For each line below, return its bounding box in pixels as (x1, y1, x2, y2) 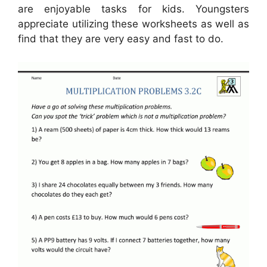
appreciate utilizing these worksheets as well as (18, 18, 249, 30)
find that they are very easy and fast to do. (18, 33, 223, 45)
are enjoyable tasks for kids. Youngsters (18, 3, 249, 15)
